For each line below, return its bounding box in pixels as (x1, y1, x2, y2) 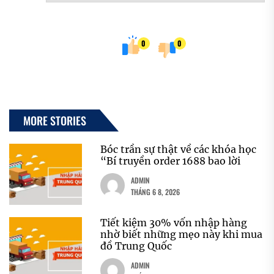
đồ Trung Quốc (100, 239, 172, 252)
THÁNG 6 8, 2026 (131, 186, 180, 197)
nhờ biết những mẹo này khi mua (100, 228, 263, 240)
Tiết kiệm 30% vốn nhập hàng (100, 216, 248, 229)
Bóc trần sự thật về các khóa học (100, 143, 257, 155)
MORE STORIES (23, 112, 86, 128)
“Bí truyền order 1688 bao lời (100, 154, 241, 167)
